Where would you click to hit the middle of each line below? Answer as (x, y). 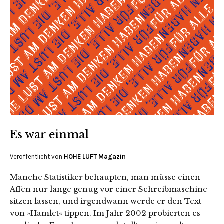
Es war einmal (49, 135)
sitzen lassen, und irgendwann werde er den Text (106, 201)
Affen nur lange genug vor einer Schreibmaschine (109, 189)
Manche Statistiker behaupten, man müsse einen (105, 177)
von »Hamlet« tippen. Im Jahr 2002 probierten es (105, 213)
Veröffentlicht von (37, 157)
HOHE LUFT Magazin (95, 157)
